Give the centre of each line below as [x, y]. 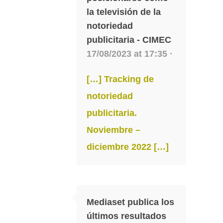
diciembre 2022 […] [128, 147]
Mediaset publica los [130, 202]
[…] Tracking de [120, 79]
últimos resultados [126, 216]
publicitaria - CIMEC [129, 40]
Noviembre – [113, 130]
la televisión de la [124, 12]
